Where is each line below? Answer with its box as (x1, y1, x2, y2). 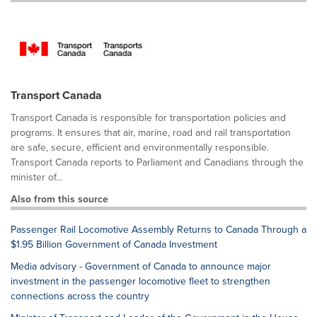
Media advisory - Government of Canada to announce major (11, 259, 271, 274)
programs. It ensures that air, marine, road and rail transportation (11, 125, 291, 140)
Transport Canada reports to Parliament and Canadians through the (11, 155, 304, 170)
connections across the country (11, 289, 149, 304)
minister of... (11, 170, 62, 185)
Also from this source (11, 192, 108, 207)
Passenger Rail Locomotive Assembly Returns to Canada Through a (11, 222, 306, 237)
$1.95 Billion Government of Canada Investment (11, 237, 217, 252)
